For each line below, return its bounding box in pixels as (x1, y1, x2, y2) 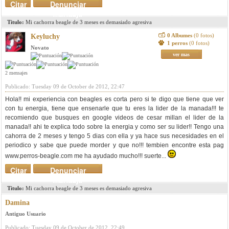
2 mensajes (5, 70, 28, 76)
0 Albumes (167, 32, 194, 38)
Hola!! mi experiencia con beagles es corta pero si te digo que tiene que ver (5, 96, 224, 103)
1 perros (167, 40, 189, 46)
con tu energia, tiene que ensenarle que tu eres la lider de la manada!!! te (5, 105, 224, 112)
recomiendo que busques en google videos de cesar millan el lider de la (5, 114, 224, 121)
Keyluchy (31, 33, 60, 40)
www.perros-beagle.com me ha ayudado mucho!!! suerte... (5, 152, 168, 159)
